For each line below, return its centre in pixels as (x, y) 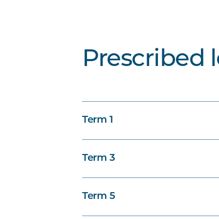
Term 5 (99, 197)
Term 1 (98, 120)
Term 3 (99, 158)
